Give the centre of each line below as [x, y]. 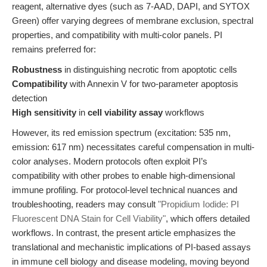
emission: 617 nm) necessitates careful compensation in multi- [133, 147]
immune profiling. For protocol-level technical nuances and [125, 190]
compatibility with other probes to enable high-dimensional [123, 176]
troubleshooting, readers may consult [85, 204]
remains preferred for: [54, 49]
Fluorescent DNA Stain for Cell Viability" [89, 218]
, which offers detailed [208, 218]
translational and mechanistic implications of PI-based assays [131, 247]
